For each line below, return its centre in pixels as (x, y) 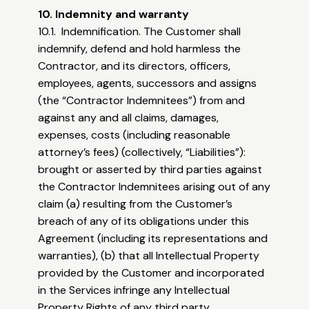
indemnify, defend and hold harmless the (140, 49)
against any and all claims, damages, (129, 118)
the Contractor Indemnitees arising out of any (154, 187)
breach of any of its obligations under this (144, 221)
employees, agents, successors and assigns (148, 83)
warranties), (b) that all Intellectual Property (149, 256)
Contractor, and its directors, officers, (134, 66)
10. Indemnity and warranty (114, 14)
